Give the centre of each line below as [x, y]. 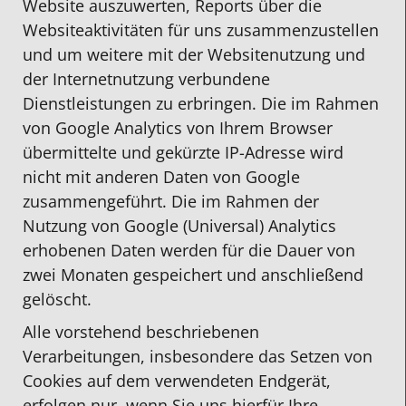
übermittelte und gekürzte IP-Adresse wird [183, 152]
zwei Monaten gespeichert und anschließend [193, 274]
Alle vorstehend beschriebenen [141, 332]
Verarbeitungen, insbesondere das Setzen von [198, 357]
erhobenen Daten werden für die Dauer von [189, 250]
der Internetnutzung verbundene [146, 78]
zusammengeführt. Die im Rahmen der [171, 201]
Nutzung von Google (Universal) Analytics [179, 225]
